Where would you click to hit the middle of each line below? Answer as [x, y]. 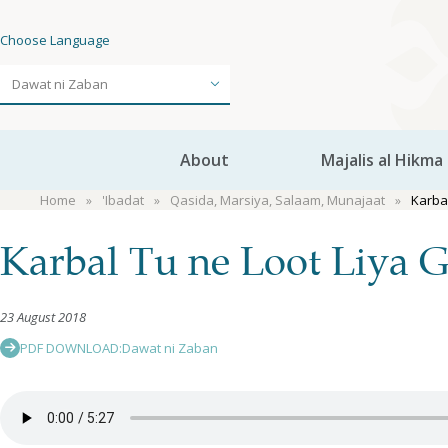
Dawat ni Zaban [170, 347]
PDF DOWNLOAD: [71, 347]
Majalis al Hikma [381, 160]
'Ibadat [123, 200]
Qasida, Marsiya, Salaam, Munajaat [277, 200]
